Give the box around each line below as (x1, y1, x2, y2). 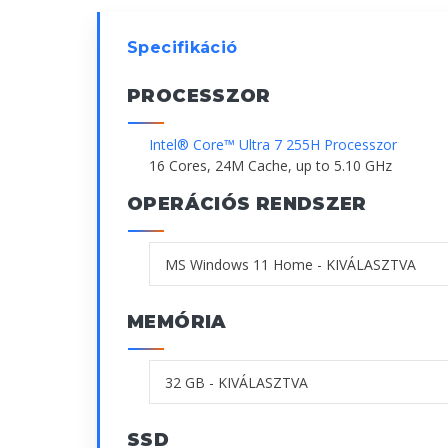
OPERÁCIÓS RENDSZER (127, 193, 367, 216)
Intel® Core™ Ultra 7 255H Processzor (149, 135, 397, 155)
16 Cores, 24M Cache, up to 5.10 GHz (149, 156, 392, 176)
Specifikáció (127, 38, 238, 58)
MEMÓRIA (127, 311, 227, 334)
